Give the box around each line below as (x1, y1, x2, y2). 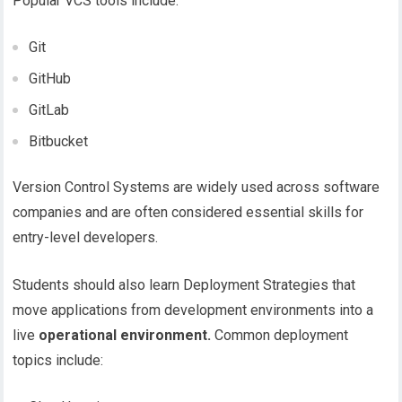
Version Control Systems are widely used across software (13, 179, 380, 197)
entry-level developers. (13, 229, 159, 247)
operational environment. (39, 327, 212, 345)
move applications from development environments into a (13, 301, 374, 319)
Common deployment (211, 327, 349, 345)
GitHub (29, 70, 72, 88)
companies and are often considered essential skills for (13, 204, 364, 222)
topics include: (13, 352, 104, 370)
